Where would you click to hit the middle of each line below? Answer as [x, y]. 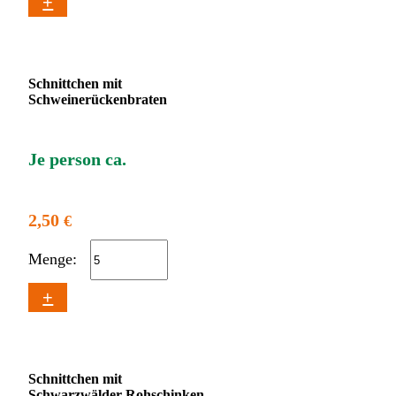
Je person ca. [78, 159]
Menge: [55, 259]
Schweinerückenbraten [98, 99]
